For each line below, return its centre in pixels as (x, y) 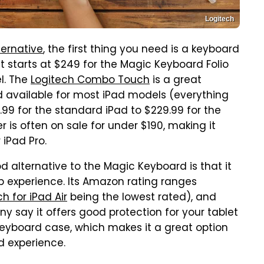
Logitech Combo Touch (90, 81)
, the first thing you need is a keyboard (141, 50)
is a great (176, 81)
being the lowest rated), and (142, 198)
